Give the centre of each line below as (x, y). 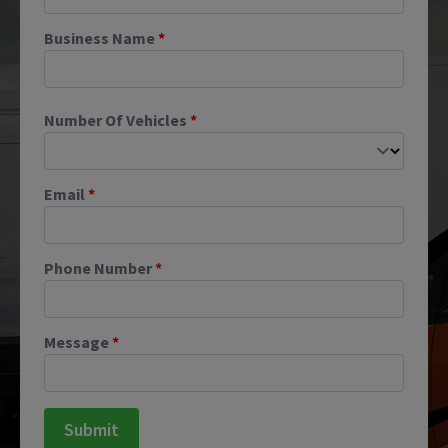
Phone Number (98, 268)
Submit (91, 430)
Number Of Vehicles (115, 120)
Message (76, 342)
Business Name (99, 38)
